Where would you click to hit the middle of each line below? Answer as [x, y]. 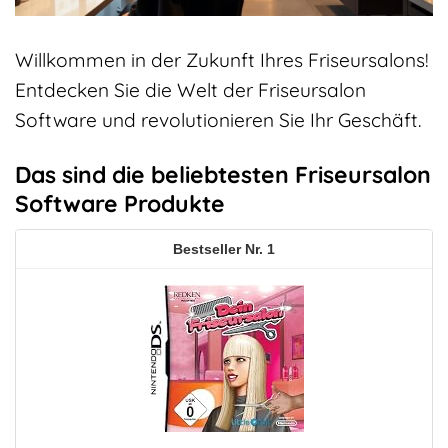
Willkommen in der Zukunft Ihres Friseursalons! [222, 59]
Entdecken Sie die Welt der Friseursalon [190, 89]
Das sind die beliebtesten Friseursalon [223, 174]
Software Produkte [120, 203]
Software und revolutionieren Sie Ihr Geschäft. [218, 119]
